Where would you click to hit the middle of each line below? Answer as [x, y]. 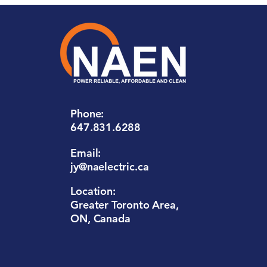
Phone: [87, 114]
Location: [93, 191]
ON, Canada [100, 218]
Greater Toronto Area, [125, 205]
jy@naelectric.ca [110, 167]
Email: [86, 153]
